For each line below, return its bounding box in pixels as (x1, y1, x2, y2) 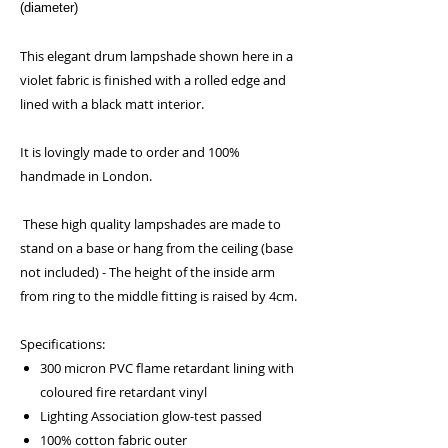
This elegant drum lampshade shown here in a (20, 47, 293, 65)
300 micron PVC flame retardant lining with (40, 359, 294, 377)
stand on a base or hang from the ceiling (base (20, 239, 293, 257)
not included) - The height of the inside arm (20, 263, 275, 281)
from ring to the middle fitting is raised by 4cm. (20, 287, 297, 305)
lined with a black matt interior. (20, 95, 204, 113)
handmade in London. (20, 167, 152, 185)
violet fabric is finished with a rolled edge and (20, 71, 286, 89)
